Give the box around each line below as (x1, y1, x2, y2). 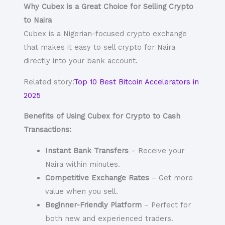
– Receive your (129, 146, 185, 156)
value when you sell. (45, 187, 119, 196)
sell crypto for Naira (103, 43, 175, 52)
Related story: (23, 77, 74, 86)
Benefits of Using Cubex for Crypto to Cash (23, 111, 180, 121)
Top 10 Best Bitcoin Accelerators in (73, 77, 199, 86)
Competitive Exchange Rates (45, 173, 150, 183)
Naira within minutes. (45, 160, 121, 169)
